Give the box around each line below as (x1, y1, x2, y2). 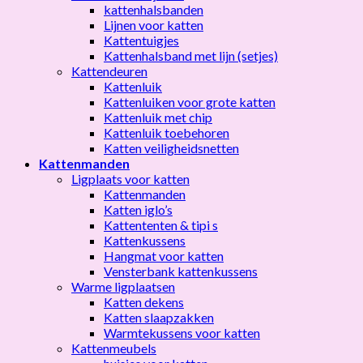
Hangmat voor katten (104, 247, 224, 263)
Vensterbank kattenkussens (104, 263, 258, 279)
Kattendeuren (71, 62, 147, 79)
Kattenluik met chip (104, 109, 212, 125)
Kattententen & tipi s (104, 216, 218, 233)
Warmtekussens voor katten (104, 324, 260, 340)
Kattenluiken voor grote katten (104, 93, 275, 109)
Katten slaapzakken (104, 309, 214, 325)
